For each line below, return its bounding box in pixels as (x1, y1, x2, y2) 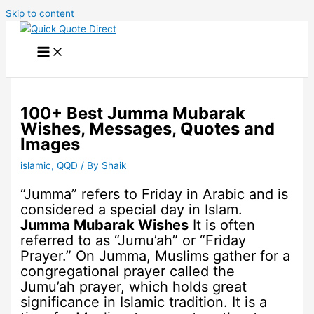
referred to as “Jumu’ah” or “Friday (20, 232, 247, 250)
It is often (189, 217, 256, 234)
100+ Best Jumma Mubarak (20, 103, 246, 124)
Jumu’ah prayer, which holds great (20, 278, 247, 296)
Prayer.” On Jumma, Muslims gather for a (20, 247, 291, 265)
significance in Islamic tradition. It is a (20, 294, 268, 311)
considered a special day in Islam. (20, 201, 243, 219)
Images (20, 134, 81, 155)
